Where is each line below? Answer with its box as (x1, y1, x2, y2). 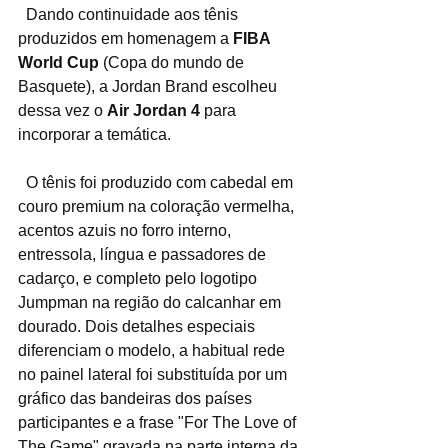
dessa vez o (18, 101, 107, 119)
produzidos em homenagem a (18, 29, 229, 47)
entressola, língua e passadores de (18, 245, 270, 263)
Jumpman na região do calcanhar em (18, 293, 285, 311)
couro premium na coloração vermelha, (18, 197, 298, 215)
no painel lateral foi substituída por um (18, 365, 291, 383)
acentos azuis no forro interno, (18, 221, 235, 239)
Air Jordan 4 (107, 101, 204, 119)
